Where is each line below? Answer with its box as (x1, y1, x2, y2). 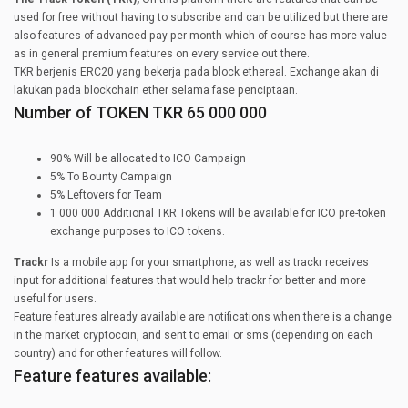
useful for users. (14, 291, 97, 305)
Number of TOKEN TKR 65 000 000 (14, 103, 267, 123)
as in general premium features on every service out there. (14, 46, 310, 60)
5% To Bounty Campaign (50, 170, 172, 184)
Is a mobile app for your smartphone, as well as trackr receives (48, 255, 369, 269)
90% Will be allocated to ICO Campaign (50, 152, 246, 166)
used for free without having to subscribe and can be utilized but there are (14, 10, 388, 24)
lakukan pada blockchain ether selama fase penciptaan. (14, 83, 298, 97)
